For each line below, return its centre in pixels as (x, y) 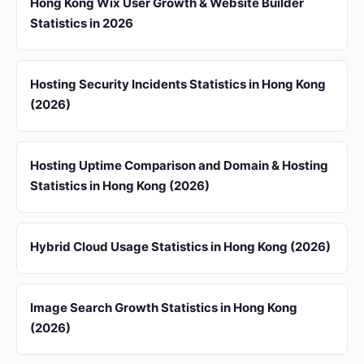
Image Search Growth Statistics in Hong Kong (164, 308)
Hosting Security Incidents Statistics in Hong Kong (178, 84)
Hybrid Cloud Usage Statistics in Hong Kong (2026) (180, 247)
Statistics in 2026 (82, 23)
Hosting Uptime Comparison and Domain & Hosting (179, 165)
